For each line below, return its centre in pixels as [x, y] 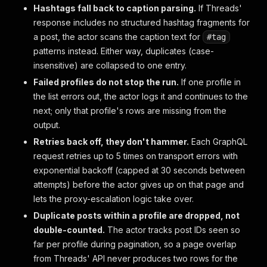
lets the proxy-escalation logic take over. [114, 199]
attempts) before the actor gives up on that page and [139, 184]
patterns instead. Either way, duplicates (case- [124, 51]
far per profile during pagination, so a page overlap [135, 244]
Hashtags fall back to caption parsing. [115, 8]
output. [47, 125]
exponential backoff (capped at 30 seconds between [139, 170]
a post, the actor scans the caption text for [118, 37]
